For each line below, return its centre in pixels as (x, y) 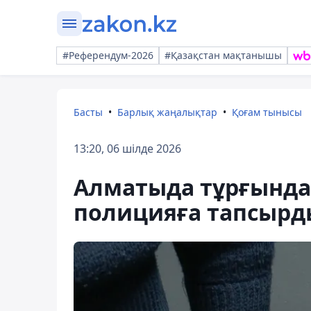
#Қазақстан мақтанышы (223, 55)
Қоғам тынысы (267, 112)
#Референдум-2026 (108, 55)
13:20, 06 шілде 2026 (127, 149)
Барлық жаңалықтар (167, 112)
